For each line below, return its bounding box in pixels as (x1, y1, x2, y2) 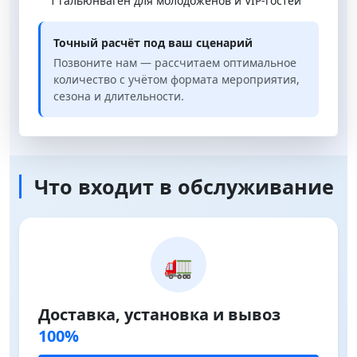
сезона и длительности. (53, 88, 184, 104)
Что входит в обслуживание (34, 173, 334, 201)
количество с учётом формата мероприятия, (53, 72, 300, 88)
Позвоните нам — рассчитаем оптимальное (53, 55, 296, 71)
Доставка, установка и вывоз (38, 304, 280, 326)
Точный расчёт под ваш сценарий (53, 35, 253, 51)
